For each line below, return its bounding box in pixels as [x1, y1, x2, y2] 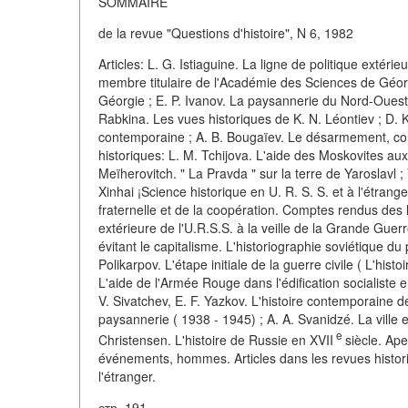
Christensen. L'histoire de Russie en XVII [98, 330, 333, 349]
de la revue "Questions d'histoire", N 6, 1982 [98, 24, 353, 42]
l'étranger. [98, 366, 156, 385]
